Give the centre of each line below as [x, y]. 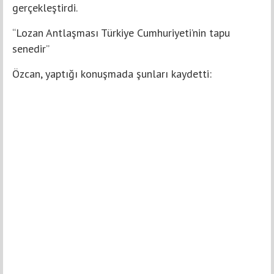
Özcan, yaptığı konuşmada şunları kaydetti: [112, 74]
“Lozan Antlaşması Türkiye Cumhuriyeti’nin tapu [121, 33]
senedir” [31, 49]
